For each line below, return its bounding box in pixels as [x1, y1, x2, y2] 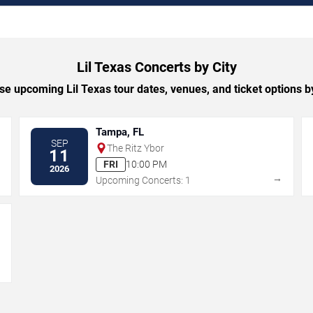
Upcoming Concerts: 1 [96, 174, 191, 186]
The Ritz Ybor [107, 142, 165, 154]
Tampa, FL [96, 125, 145, 138]
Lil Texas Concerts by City [76, 58, 237, 75]
